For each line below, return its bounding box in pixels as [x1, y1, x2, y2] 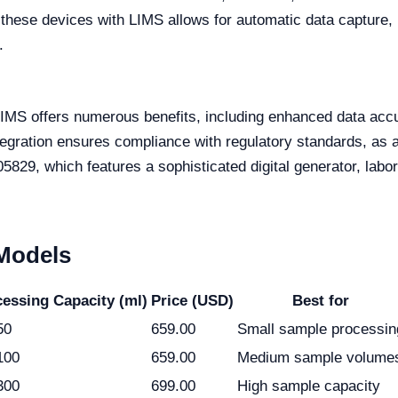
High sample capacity [237, 378, 380, 394]
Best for [292, 292, 349, 309]
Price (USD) [151, 292, 234, 309]
